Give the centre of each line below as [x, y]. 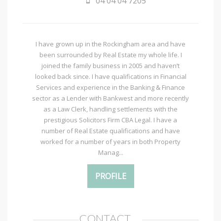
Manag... [110, 153]
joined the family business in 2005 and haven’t [110, 66]
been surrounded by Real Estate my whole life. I [110, 55]
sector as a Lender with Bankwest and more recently [110, 98]
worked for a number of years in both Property [110, 142]
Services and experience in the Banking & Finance [110, 88]
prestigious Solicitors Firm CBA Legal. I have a [110, 120]
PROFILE [110, 176]
